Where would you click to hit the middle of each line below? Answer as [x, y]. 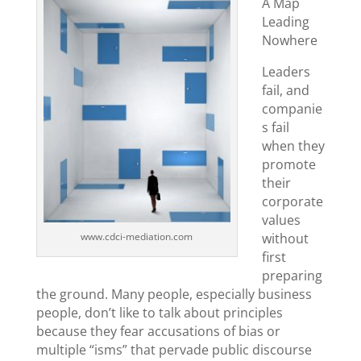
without [285, 238]
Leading [285, 21]
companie [292, 108]
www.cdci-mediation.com [137, 236]
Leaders [286, 71]
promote [288, 164]
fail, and [285, 90]
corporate [292, 201]
